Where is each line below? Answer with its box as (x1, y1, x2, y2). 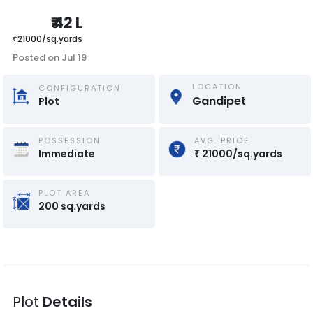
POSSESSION (38, 134, 101, 146)
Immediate (38, 146, 95, 161)
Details (43, 292, 92, 312)
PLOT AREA (38, 187, 90, 198)
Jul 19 (61, 51, 87, 64)
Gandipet (191, 93, 246, 109)
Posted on (13, 51, 61, 64)
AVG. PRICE (194, 134, 249, 146)
